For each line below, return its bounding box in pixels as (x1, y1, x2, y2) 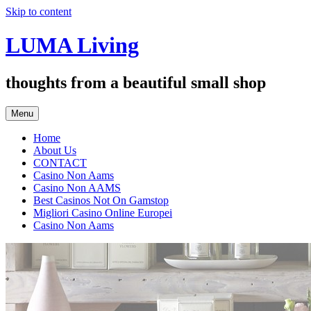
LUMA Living (6, 33, 139, 58)
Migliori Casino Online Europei (33, 206, 172, 219)
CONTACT (33, 156, 87, 169)
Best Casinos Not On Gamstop (33, 194, 169, 206)
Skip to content (6, 6, 72, 17)
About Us (33, 144, 76, 156)
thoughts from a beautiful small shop (6, 73, 266, 92)
